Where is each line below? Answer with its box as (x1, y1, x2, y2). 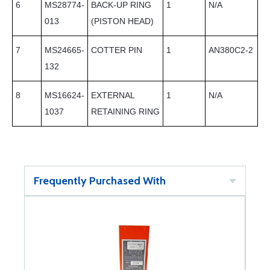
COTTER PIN (91, 45, 142, 55)
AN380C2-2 (209, 45, 253, 55)
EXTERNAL (91, 90, 134, 100)
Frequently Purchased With (34, 174, 166, 187)
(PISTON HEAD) (91, 16, 154, 26)
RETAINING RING (91, 107, 160, 116)
